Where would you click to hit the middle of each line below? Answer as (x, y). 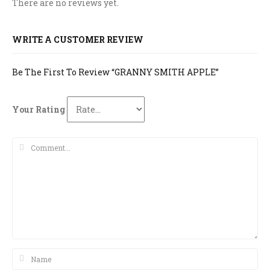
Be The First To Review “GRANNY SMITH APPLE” (115, 72)
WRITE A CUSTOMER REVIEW (78, 39)
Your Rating (39, 109)
